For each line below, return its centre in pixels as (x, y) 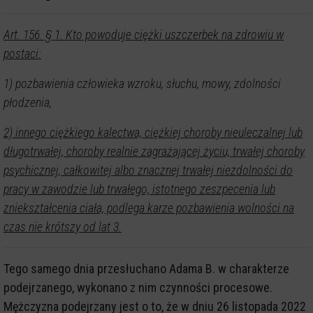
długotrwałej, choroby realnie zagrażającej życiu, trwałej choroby (154, 152)
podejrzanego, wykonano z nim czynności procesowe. (138, 288)
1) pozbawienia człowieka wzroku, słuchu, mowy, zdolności (142, 84)
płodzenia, (28, 103)
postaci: (22, 54)
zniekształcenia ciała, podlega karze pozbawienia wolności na (149, 208)
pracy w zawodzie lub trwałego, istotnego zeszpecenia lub (139, 189)
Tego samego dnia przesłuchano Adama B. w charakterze (146, 269)
